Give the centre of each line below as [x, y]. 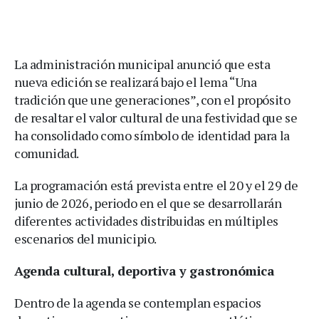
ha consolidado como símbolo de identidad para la [152, 135]
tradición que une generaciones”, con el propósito [152, 99]
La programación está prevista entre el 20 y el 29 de [156, 185]
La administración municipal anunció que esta [142, 64]
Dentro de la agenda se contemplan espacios [138, 302]
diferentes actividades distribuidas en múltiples [146, 220]
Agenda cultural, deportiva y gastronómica [145, 270]
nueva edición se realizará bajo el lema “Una [136, 82]
